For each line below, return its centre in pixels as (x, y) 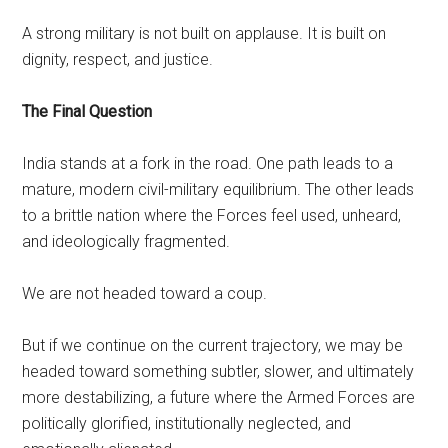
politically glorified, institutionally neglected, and (187, 423)
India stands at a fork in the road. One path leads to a (208, 163)
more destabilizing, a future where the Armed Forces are (219, 397)
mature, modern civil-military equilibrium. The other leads (218, 189)
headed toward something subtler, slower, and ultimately (218, 371)
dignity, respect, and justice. (118, 59)
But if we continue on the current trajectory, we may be (213, 345)
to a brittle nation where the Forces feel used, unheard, (212, 215)
